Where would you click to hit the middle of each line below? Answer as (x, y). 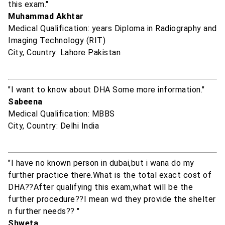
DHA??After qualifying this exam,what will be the (100, 187)
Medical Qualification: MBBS (62, 114)
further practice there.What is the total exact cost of (110, 175)
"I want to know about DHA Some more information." (106, 90)
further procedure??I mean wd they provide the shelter (112, 199)
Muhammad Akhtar (46, 17)
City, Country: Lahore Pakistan (64, 53)
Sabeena (25, 102)
